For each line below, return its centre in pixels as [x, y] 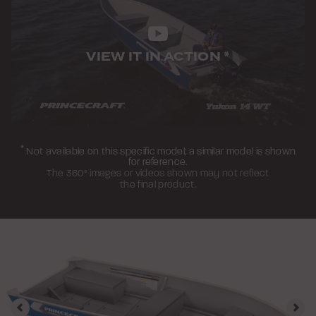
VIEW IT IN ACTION [155, 57]
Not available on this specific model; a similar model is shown [160, 151]
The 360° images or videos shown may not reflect [158, 174]
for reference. [158, 162]
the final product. [158, 185]
